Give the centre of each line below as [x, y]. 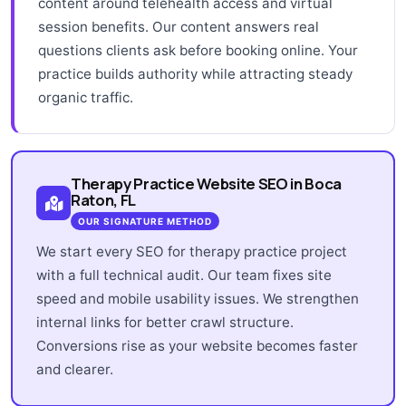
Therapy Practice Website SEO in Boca [206, 183]
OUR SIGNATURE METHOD [145, 221]
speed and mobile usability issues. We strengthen [198, 298]
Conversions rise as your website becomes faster [197, 345]
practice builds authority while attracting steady [195, 73]
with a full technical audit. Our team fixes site [184, 275]
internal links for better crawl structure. [165, 322]
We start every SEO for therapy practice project [192, 251]
